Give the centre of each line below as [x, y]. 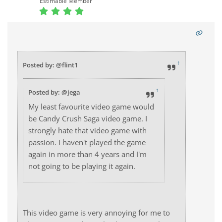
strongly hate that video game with [87, 130]
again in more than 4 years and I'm [87, 154]
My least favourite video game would [91, 107]
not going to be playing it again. [83, 166]
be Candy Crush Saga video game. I [88, 118]
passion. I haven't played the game [87, 142]
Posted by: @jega [54, 92]
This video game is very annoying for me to [96, 213]
